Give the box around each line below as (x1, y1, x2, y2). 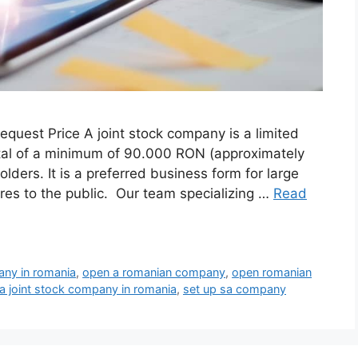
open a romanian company (82, 265, 226, 279)
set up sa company (183, 281, 286, 296)
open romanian (232, 265, 312, 279)
